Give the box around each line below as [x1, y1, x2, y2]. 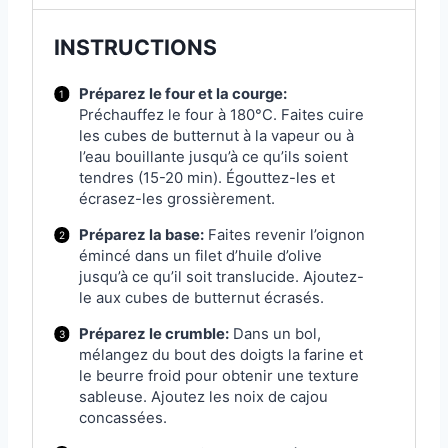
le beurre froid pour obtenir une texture [78, 366, 359, 385]
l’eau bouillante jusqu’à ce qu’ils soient [78, 147, 348, 166]
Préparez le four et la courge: [78, 84, 287, 103]
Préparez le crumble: [78, 324, 229, 343]
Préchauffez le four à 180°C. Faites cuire [78, 105, 364, 124]
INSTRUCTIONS [54, 33, 218, 60]
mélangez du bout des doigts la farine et [78, 345, 363, 364]
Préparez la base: [78, 225, 204, 244]
